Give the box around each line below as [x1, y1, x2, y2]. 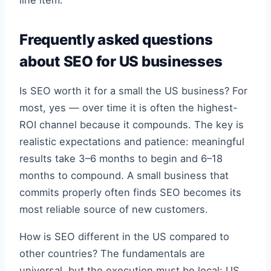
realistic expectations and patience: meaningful [19, 135, 244, 148]
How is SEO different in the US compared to [19, 230, 229, 243]
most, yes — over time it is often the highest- [19, 102, 238, 114]
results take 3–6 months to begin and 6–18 [19, 152, 223, 165]
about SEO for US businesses [19, 52, 223, 70]
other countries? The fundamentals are [19, 247, 205, 260]
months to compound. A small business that [19, 169, 229, 182]
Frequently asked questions [19, 30, 213, 48]
